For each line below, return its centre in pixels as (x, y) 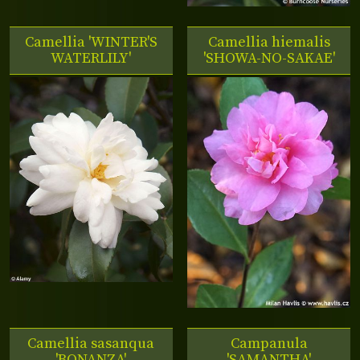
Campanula (269, 344)
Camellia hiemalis (269, 42)
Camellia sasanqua (91, 344)
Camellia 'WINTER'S (91, 42)
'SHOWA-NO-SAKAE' (269, 58)
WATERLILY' (91, 58)
